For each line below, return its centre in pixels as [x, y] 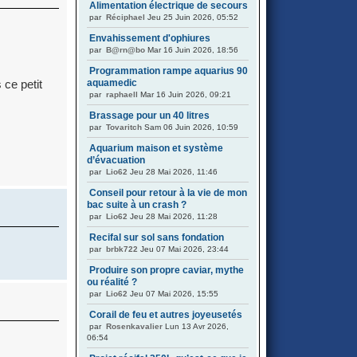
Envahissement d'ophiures [150, 38]
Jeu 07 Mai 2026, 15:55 [173, 294]
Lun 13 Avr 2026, [196, 326]
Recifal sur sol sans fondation [157, 237]
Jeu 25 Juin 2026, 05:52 [192, 17]
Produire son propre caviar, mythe [167, 270]
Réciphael [126, 17]
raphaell [122, 94]
